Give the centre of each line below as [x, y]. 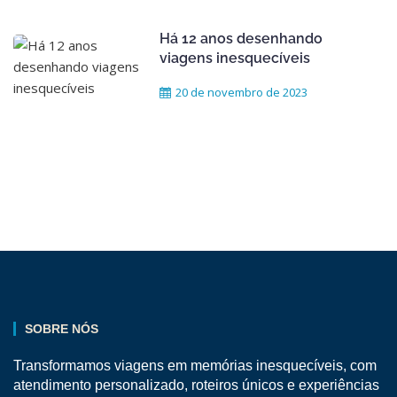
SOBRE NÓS [62, 329]
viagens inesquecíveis [235, 58]
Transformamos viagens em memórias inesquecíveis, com [195, 366]
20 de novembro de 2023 [241, 93]
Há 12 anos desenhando [241, 39]
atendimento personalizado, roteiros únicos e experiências [196, 385]
